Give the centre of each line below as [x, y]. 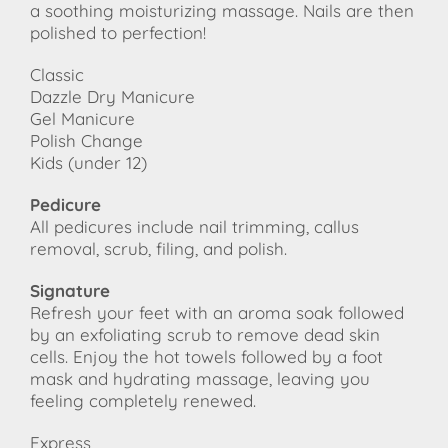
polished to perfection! [118, 33]
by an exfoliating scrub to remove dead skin [205, 335]
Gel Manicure [85, 119]
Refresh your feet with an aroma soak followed [217, 313]
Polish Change [86, 141]
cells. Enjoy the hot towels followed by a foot [206, 357]
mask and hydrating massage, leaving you [200, 379]
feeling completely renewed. [143, 401]
